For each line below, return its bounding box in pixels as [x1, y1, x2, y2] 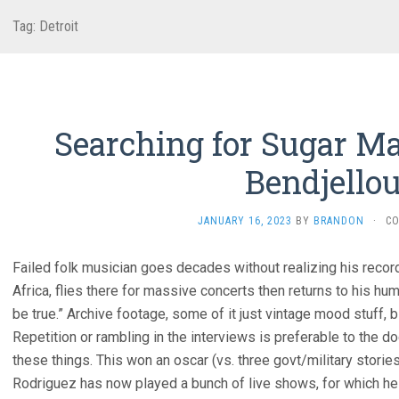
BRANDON [313, 215, 364, 227]
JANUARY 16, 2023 [197, 215, 292, 227]
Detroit [39, 18, 78, 35]
